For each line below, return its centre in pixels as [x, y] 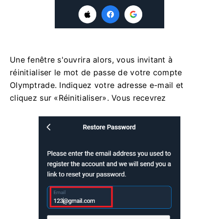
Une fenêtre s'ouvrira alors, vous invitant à [91, 60]
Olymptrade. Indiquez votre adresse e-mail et [97, 85]
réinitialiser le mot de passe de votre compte [96, 73]
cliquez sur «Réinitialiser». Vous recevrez [88, 98]
